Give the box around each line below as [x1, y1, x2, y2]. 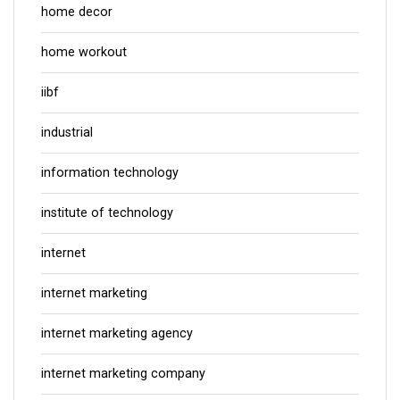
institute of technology [41, 204, 173, 221]
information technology [41, 164, 179, 180]
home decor [41, 4, 112, 20]
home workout [41, 44, 127, 60]
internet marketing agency [41, 325, 193, 341]
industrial [41, 124, 93, 140]
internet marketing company [41, 365, 205, 381]
